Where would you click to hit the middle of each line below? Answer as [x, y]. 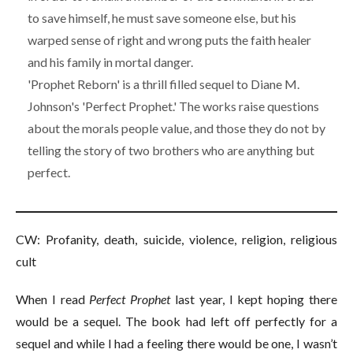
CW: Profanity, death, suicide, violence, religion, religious [176, 239]
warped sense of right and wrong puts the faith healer [169, 39]
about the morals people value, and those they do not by [176, 128]
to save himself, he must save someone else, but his [162, 17]
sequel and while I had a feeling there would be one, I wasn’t [176, 343]
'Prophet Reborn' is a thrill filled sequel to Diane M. [163, 84]
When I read [53, 299]
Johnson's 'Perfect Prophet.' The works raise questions [173, 106]
